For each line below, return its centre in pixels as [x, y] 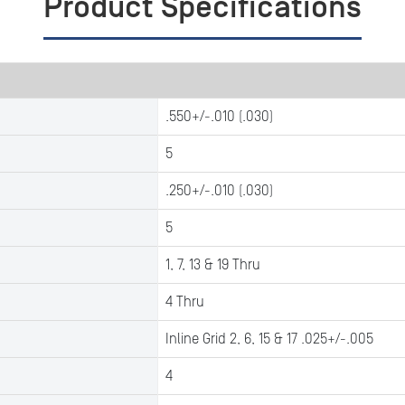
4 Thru [185, 302]
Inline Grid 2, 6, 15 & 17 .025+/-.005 [269, 339]
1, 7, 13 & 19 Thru [213, 265]
